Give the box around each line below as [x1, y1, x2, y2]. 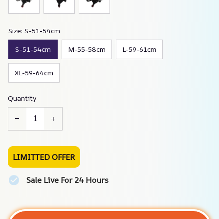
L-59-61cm [122, 44, 156, 54]
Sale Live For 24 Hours [25, 174, 109, 185]
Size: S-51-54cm [8, 25, 60, 35]
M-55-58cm [68, 44, 106, 54]
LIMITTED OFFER [13, 151, 75, 162]
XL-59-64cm [15, 68, 53, 78]
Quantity [8, 93, 37, 103]
